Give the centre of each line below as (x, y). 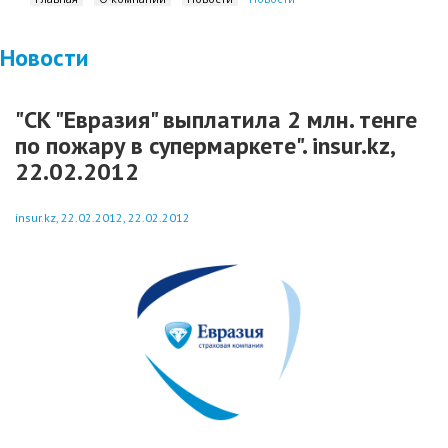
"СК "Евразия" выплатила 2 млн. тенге (216, 119)
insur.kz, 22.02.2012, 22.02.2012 (102, 217)
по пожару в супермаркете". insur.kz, (204, 145)
